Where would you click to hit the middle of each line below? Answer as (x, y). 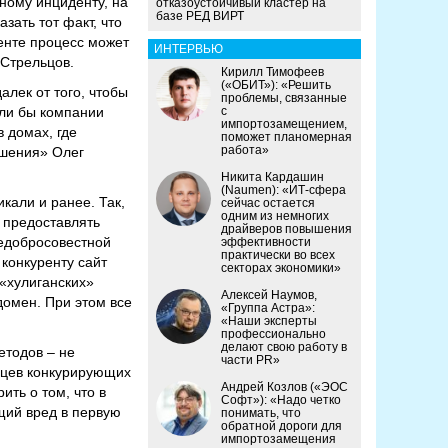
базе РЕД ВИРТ (200, 16)
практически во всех (278, 255)
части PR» (250, 360)
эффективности (266, 242)
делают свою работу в (284, 347)
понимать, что (261, 413)
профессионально (273, 334)
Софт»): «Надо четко (281, 400)
